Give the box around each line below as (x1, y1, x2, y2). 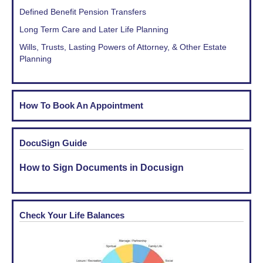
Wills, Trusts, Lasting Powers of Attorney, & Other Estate (19, 42, 227, 52)
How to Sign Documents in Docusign (19, 162, 184, 173)
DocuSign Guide (19, 137, 87, 148)
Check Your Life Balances (19, 210, 124, 220)
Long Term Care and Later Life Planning (19, 24, 168, 34)
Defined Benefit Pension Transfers (19, 6, 146, 16)
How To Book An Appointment (19, 100, 143, 110)
